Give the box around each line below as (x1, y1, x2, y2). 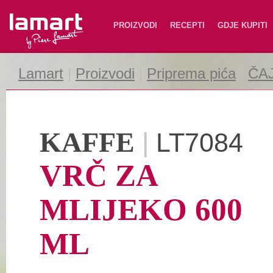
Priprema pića (147, 65, 236, 82)
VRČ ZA (40, 158, 157, 193)
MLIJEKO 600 (40, 192, 243, 227)
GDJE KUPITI (218, 21, 268, 30)
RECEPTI (170, 21, 205, 30)
